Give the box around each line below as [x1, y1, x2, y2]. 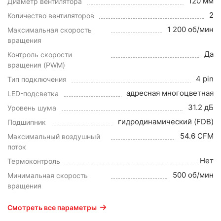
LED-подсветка [7, 89, 59, 98]
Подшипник [7, 117, 46, 126]
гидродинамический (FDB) [118, 116, 214, 126]
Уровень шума [7, 103, 56, 112]
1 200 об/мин [167, 24, 214, 34]
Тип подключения [7, 74, 67, 83]
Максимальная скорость [7, 25, 92, 34]
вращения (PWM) [7, 60, 65, 69]
